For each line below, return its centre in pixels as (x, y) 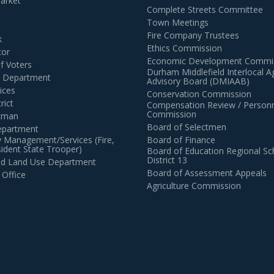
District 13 (167, 160)
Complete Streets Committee (205, 10)
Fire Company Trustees (193, 35)
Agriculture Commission (194, 186)
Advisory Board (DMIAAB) (198, 81)
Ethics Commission (184, 48)
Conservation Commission (199, 94)
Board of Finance (181, 140)
